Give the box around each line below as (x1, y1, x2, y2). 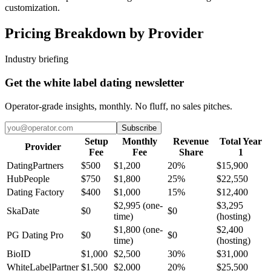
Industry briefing (5, 54, 68, 65)
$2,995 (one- (114, 200, 163, 211)
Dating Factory (7, 186, 64, 197)
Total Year (219, 135, 262, 146)
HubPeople (7, 173, 50, 184)
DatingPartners (7, 160, 64, 171)
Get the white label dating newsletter (5, 76, 184, 89)
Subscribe (122, 123, 157, 132)
